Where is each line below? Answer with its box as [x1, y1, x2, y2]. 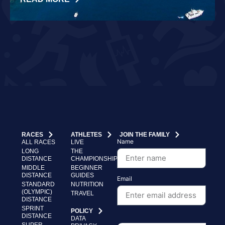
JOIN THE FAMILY [119, 131, 170, 138]
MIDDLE [21, 164, 45, 171]
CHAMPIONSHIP [71, 155, 118, 162]
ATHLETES [71, 131, 102, 138]
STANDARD [21, 180, 55, 188]
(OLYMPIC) [21, 188, 52, 195]
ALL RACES [21, 138, 55, 146]
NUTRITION [71, 180, 104, 188]
